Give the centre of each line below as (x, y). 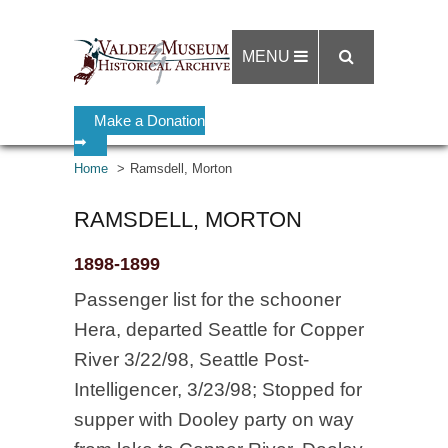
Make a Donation (149, 120)
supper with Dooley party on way (214, 419)
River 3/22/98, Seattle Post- (191, 359)
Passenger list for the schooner (207, 299)
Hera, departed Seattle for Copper (219, 329)
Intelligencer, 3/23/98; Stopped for (218, 389)
